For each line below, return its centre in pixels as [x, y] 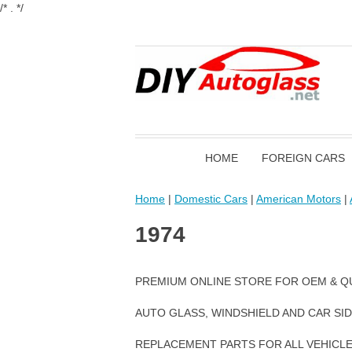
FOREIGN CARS [303, 158]
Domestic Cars [211, 199]
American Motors [299, 199]
